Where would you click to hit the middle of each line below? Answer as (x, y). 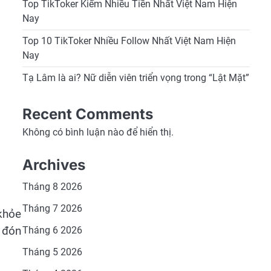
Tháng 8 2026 (52, 187)
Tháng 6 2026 (52, 230)
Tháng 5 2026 (52, 252)
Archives (54, 165)
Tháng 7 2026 (52, 208)
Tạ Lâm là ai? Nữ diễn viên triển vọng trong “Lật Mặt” (135, 78)
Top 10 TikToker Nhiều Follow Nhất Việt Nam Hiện (129, 41)
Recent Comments (87, 114)
